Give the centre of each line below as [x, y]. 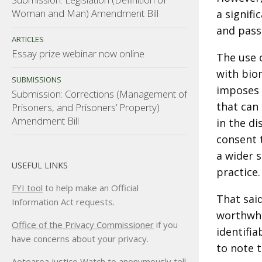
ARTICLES [28, 39]
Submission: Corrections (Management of [99, 94]
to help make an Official [91, 188]
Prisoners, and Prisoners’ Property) [86, 107]
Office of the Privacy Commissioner [83, 225]
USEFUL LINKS [40, 165]
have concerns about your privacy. [80, 239]
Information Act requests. [63, 202]
